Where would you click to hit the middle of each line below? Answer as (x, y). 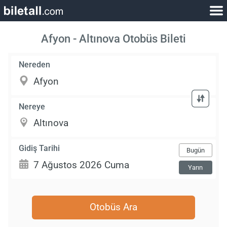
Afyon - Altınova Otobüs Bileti (113, 39)
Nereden (35, 65)
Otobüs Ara (113, 207)
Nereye (32, 106)
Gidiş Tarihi (40, 148)
